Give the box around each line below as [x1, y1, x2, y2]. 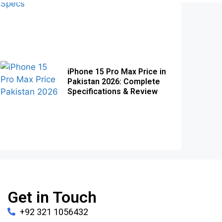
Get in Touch [7, 187, 97, 207]
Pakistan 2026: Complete [67, 77, 160, 87]
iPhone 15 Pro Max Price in [67, 67, 166, 77]
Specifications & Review [67, 87, 158, 97]
